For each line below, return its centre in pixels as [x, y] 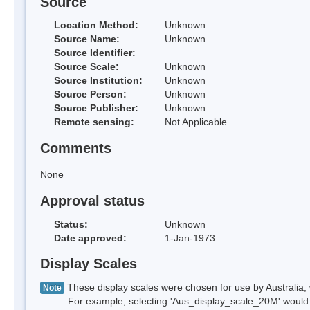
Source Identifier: [95, 53]
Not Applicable [196, 122]
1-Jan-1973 [190, 238]
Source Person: [90, 94]
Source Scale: [86, 67]
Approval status [92, 200]
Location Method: [96, 25]
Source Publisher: [96, 108]
